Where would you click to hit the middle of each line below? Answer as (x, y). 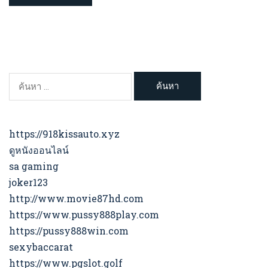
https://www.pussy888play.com (84, 215)
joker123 (28, 182)
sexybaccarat (41, 247)
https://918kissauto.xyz (64, 134)
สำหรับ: (24, 96)
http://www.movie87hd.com (76, 199)
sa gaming (34, 166)
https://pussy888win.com (69, 231)
